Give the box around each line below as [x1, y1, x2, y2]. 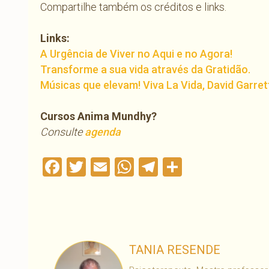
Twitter [86, 156, 147, 179]
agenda [85, 125, 121, 139]
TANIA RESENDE [128, 243, 220, 258]
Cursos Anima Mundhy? [40, 110, 157, 123]
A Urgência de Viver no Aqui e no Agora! [40, 47, 232, 61]
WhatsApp [134, 156, 223, 179]
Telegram [158, 156, 239, 179]
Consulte [40, 125, 85, 139]
